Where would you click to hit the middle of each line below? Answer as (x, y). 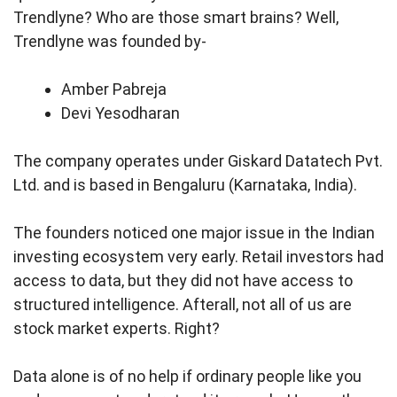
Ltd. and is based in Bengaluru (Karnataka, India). (185, 185)
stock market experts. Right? (117, 329)
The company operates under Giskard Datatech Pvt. (198, 161)
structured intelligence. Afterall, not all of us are (183, 305)
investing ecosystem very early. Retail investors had (198, 257)
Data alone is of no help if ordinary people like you (187, 377)
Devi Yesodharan (121, 113)
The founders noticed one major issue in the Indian (194, 233)
